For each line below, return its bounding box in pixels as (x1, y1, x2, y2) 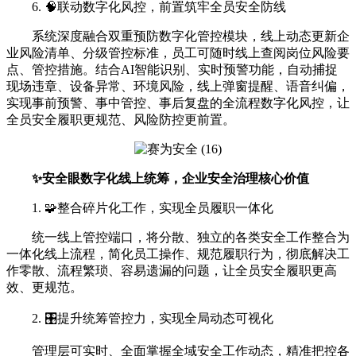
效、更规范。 (6, 281, 83, 295)
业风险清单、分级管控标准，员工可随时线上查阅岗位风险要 (6, 46, 350, 60)
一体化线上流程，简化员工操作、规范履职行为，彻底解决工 (6, 247, 350, 261)
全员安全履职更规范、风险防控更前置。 (6, 113, 235, 127)
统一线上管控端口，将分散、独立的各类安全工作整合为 (32, 230, 350, 245)
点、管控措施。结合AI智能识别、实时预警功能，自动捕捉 (6, 63, 338, 77)
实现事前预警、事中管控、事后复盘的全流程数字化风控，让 (6, 96, 350, 110)
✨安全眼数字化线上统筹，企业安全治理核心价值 (32, 172, 309, 186)
